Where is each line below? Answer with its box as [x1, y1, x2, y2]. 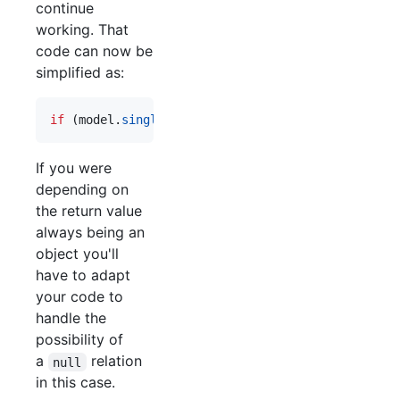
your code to [36, 287, 123, 306]
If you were [36, 159, 112, 178]
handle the [36, 309, 106, 328]
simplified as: [36, 63, 124, 82]
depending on [36, 180, 129, 199]
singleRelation [121, 112, 221, 128]
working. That [36, 21, 129, 39]
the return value [36, 202, 142, 221]
